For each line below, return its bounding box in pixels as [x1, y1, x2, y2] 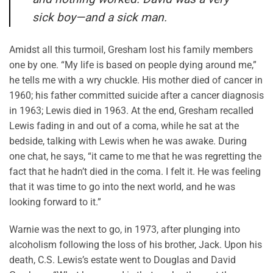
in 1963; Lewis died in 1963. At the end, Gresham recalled [9, 104, 253, 116]
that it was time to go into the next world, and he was [9, 180, 235, 193]
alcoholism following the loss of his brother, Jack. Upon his [9, 239, 262, 251]
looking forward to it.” [9, 196, 101, 208]
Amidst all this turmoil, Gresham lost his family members [9, 43, 253, 55]
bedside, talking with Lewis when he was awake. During [9, 135, 247, 147]
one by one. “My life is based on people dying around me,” [9, 58, 257, 71]
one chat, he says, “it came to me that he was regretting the [9, 150, 261, 162]
